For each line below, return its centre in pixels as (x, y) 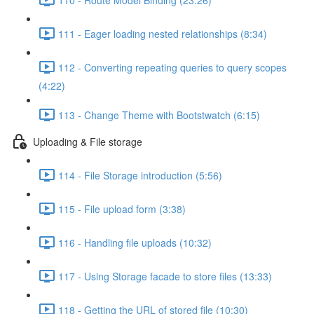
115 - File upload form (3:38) (122, 209)
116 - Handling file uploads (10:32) (135, 242)
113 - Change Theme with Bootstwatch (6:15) (159, 115)
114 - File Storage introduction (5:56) (140, 175)
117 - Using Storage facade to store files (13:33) (165, 276)
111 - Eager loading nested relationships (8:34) (163, 33)
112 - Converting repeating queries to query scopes (172, 67)
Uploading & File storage (88, 141)
